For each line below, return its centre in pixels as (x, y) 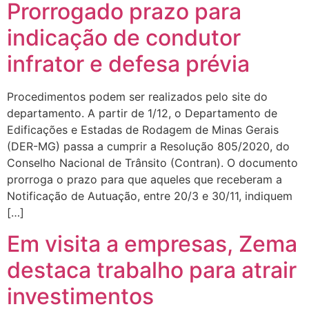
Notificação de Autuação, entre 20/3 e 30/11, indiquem (150, 196)
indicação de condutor (124, 38)
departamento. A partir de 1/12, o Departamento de (142, 113)
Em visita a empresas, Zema (152, 243)
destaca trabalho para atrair (152, 270)
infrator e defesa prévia (128, 64)
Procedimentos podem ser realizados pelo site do (137, 97)
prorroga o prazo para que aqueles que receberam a (144, 180)
